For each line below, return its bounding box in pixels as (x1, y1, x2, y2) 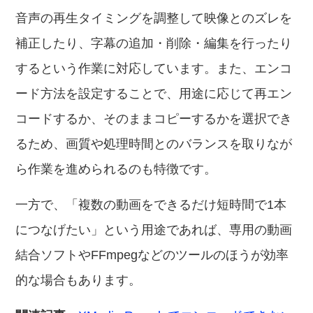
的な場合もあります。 (15, 273, 142, 287)
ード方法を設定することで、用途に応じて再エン (15, 87, 293, 101)
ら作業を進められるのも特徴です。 (15, 162, 217, 176)
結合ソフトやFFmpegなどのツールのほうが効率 (15, 248, 289, 262)
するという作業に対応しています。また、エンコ (15, 61, 293, 75)
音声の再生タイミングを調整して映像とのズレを (15, 11, 293, 25)
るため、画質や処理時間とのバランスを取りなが (15, 137, 293, 151)
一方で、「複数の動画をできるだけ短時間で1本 (15, 198, 287, 212)
